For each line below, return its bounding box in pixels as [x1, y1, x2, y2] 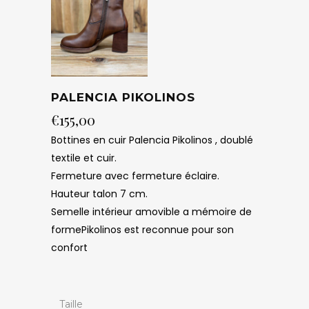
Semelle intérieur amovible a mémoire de [51, 205, 252, 219]
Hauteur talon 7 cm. [51, 187, 148, 201]
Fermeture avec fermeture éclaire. [51, 169, 219, 183]
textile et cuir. [51, 151, 117, 166]
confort [51, 241, 88, 255]
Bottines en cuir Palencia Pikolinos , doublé [51, 133, 253, 148]
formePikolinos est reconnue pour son [51, 223, 234, 237]
